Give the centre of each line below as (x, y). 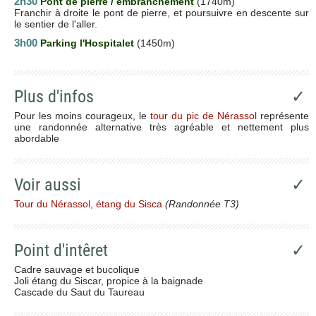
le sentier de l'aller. (56, 24)
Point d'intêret (61, 250)
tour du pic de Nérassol (203, 115)
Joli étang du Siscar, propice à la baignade (109, 280)
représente (283, 115)
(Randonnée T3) (201, 203)
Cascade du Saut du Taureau (79, 292)
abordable (37, 138)
